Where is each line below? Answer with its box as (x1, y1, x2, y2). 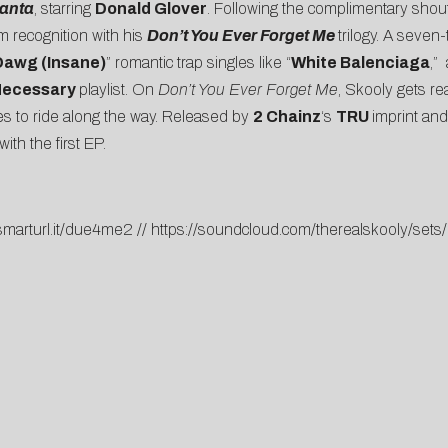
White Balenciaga (290, 54, 430, 72)
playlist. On (78, 81, 158, 99)
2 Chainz (252, 108, 321, 126)
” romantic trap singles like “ (105, 54, 291, 72)
